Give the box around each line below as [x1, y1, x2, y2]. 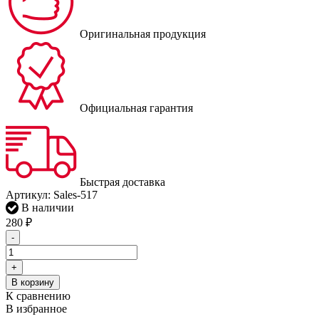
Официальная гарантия [80, 101, 193, 114]
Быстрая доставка [80, 175, 165, 188]
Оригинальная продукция [80, 27, 206, 40]
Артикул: [6, 188, 53, 201]
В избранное [6, 302, 67, 315]
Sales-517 [53, 188, 98, 201]
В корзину [11, 276, 54, 288]
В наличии [19, 201, 74, 214]
